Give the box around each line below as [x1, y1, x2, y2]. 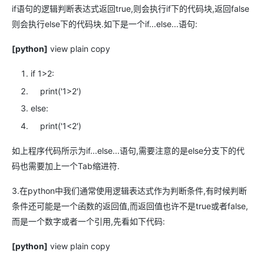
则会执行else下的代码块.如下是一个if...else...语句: [12, 19, 197, 29]
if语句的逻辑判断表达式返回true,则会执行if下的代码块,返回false [12, 4, 249, 14]
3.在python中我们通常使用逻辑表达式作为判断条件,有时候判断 [12, 185, 247, 196]
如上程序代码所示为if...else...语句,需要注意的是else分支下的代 [12, 145, 245, 156]
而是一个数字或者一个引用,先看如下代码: [12, 216, 165, 226]
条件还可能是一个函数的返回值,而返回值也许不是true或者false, [12, 200, 248, 211]
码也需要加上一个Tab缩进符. [12, 160, 120, 171]
